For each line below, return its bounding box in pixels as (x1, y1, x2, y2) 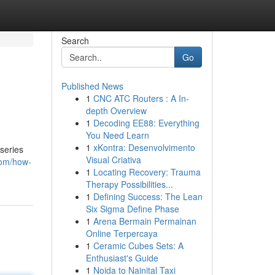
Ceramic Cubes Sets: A (93, 239, 184, 252)
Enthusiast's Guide (85, 252, 158, 264)
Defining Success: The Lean (93, 190, 203, 203)
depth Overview (85, 104, 147, 117)
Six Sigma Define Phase (85, 203, 179, 215)
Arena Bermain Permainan (93, 215, 196, 227)
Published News (61, 80, 123, 92)
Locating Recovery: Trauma (93, 166, 201, 178)
